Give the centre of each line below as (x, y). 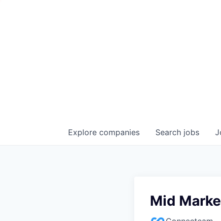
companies (119, 132)
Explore (84, 132)
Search (169, 132)
